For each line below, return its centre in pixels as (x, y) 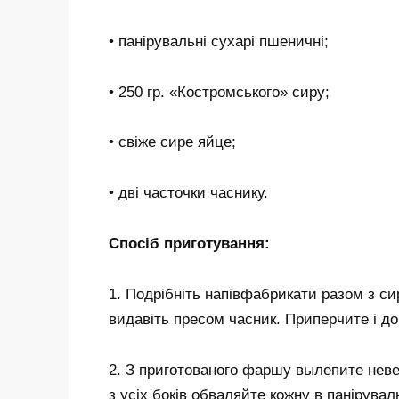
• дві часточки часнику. (188, 193)
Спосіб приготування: (189, 244)
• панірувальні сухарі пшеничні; (219, 41)
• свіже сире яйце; (172, 142)
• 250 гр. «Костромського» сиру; (219, 92)
